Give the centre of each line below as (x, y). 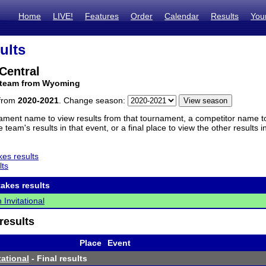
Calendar (182, 16)
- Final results (58, 258)
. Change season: (93, 100)
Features (102, 16)
